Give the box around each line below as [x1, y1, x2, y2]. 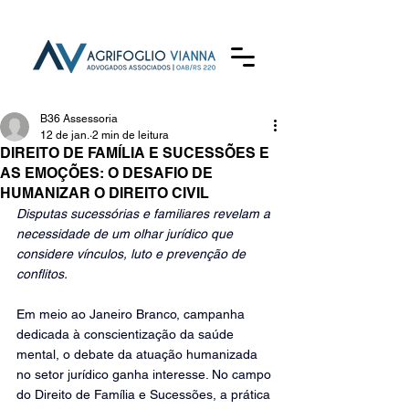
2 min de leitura [92, 129, 169, 142]
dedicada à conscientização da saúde [16, 327, 237, 341]
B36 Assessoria [40, 112, 118, 125]
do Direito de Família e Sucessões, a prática [16, 387, 274, 402]
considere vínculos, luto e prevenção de [16, 246, 249, 261]
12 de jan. [40, 129, 89, 142]
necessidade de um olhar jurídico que [16, 226, 236, 241]
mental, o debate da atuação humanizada [16, 347, 261, 362]
